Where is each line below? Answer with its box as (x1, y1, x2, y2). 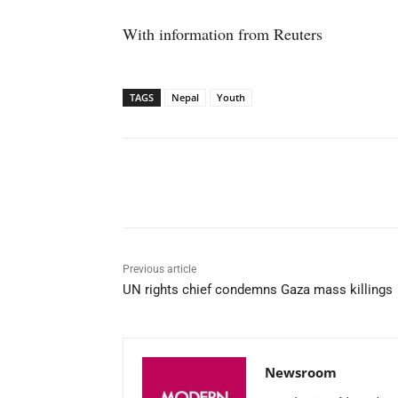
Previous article (123, 263, 196, 275)
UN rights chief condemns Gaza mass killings (123, 282, 393, 298)
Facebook (164, 176, 209, 189)
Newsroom (265, 363, 337, 381)
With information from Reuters (123, 23, 322, 44)
